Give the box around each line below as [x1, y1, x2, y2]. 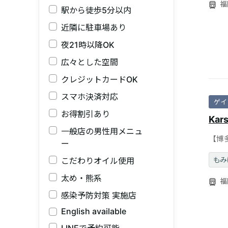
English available [61, 206, 127, 217]
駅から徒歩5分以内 [61, 5, 132, 16]
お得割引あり [61, 109, 110, 120]
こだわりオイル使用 [61, 156, 135, 166]
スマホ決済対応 [61, 92, 119, 102]
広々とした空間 [61, 57, 119, 68]
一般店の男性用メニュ [61, 126, 143, 137]
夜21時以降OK [61, 40, 115, 50]
